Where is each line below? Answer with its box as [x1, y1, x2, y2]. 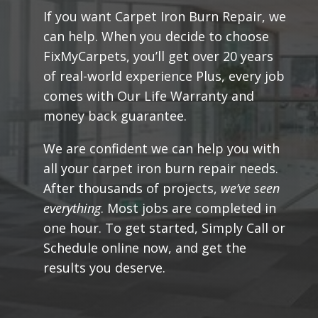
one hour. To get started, [43, 219, 202, 236]
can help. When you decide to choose [43, 27, 269, 45]
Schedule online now [43, 238, 168, 256]
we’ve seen [220, 179, 280, 197]
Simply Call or [201, 219, 285, 236]
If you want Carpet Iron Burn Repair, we [43, 7, 286, 25]
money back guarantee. [43, 106, 187, 124]
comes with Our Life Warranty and [43, 87, 254, 104]
